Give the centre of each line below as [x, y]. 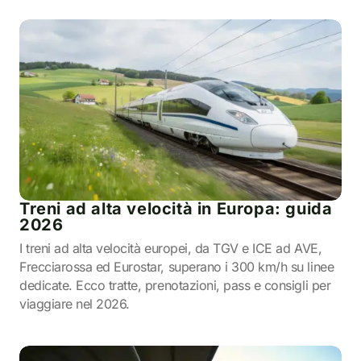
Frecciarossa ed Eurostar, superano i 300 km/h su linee [177, 267]
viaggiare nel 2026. [75, 304]
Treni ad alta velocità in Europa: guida [176, 209]
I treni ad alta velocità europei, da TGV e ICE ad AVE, [171, 248]
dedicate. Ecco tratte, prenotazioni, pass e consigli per [175, 285]
